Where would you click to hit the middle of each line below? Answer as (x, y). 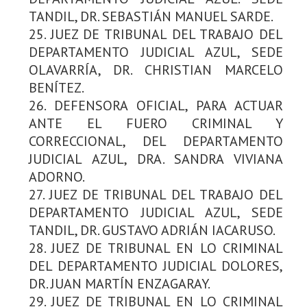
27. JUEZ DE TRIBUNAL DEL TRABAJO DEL (156, 194)
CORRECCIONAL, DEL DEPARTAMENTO (156, 141)
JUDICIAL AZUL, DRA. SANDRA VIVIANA (156, 159)
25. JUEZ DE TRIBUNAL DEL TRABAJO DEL (156, 34)
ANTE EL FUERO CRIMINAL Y (156, 123)
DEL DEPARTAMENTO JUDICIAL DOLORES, (156, 266)
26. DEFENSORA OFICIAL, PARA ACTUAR (156, 105)
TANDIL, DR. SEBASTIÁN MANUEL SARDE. (151, 16)
